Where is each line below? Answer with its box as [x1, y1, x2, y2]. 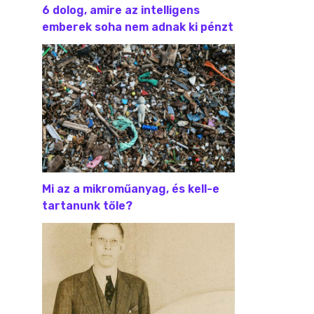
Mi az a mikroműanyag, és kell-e [42, 182, 219, 196]
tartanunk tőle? [42, 198, 132, 212]
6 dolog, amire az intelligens [42, 3, 200, 17]
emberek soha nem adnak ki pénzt [42, 20, 233, 34]
